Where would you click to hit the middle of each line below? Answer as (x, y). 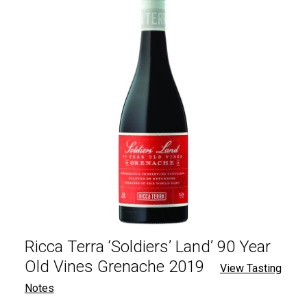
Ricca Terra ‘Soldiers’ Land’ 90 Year (147, 247)
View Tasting (250, 269)
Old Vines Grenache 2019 (114, 267)
